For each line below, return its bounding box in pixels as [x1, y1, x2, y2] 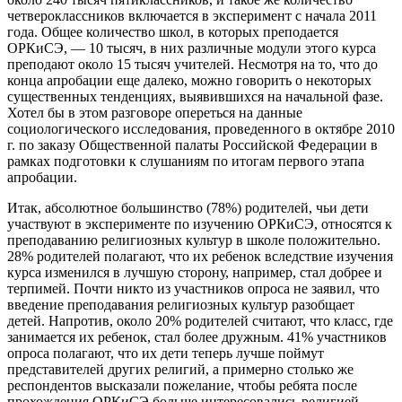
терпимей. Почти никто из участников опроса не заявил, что [7, 280, 380, 296]
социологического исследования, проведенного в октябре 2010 [7, 120, 395, 136]
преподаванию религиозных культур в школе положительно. [7, 232, 380, 248]
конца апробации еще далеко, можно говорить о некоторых [7, 72, 371, 88]
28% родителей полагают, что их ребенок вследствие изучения [7, 248, 393, 264]
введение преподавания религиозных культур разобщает [7, 296, 354, 312]
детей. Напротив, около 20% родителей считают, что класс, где [7, 312, 393, 328]
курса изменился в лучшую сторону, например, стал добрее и [7, 264, 382, 280]
